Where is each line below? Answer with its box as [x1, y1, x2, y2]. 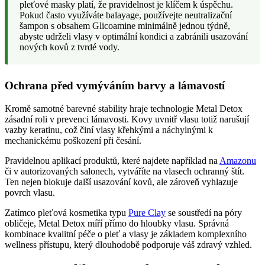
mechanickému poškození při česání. [5, 135, 141, 146]
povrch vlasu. [5, 188, 55, 198]
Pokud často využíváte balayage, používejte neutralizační [20, 10, 232, 21]
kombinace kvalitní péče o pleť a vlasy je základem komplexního [5, 229, 247, 239]
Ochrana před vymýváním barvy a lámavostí [5, 79, 225, 92]
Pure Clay [128, 208, 166, 218]
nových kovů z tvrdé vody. [20, 42, 119, 53]
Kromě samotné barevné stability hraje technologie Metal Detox [5, 104, 243, 114]
